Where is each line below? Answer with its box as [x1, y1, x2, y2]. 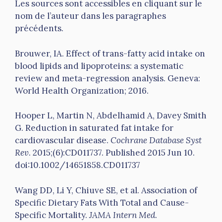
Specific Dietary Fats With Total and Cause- [15, 197, 189, 208]
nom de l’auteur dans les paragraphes [15, 10, 166, 22]
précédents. [15, 23, 63, 34]
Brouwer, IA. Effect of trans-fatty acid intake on [15, 48, 205, 59]
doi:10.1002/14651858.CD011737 [15, 160, 140, 171]
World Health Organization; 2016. [15, 85, 149, 96]
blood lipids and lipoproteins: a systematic [15, 60, 183, 71]
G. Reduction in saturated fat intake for [15, 122, 173, 134]
